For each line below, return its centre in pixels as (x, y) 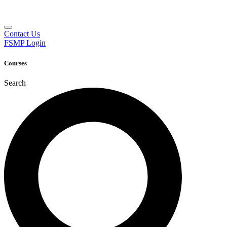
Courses (15, 63)
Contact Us (22, 34)
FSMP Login (25, 43)
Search (15, 83)
